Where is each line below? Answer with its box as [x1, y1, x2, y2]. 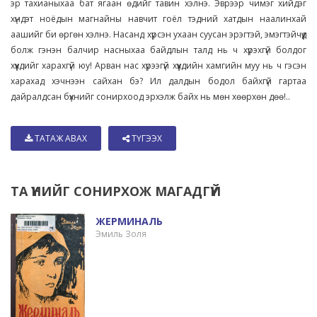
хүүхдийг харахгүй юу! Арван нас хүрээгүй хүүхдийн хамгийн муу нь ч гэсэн [11, 59, 306, 71]
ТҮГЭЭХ [129, 132, 162, 144]
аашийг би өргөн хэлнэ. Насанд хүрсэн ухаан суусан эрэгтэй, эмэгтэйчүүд [11, 28, 306, 40]
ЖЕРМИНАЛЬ [95, 214, 163, 228]
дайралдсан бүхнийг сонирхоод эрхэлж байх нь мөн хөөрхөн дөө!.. [11, 90, 290, 103]
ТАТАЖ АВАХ [33, 132, 87, 144]
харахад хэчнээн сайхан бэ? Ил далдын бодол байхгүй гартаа [11, 74, 306, 87]
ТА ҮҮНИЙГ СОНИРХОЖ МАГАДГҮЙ [11, 182, 221, 200]
